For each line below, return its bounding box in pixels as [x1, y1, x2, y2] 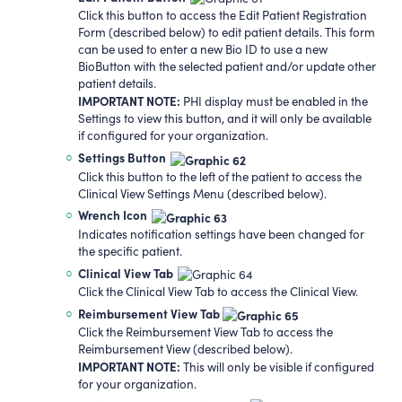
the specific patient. [77, 242, 182, 259]
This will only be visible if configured [182, 359, 374, 376]
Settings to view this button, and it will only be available [77, 110, 371, 127]
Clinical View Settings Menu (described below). [77, 185, 327, 202]
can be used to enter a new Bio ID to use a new [77, 41, 328, 58]
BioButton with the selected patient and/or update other [77, 58, 376, 75]
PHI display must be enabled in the [182, 93, 368, 110]
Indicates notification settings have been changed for [77, 225, 364, 242]
